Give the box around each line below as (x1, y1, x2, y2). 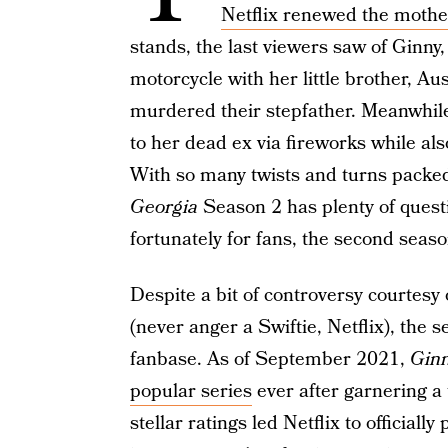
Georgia (129, 194, 198, 221)
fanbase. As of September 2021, (129, 346, 410, 373)
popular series (129, 378, 252, 405)
